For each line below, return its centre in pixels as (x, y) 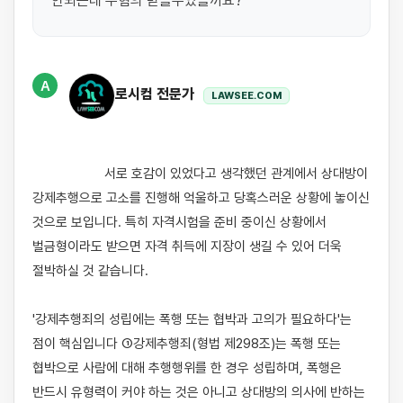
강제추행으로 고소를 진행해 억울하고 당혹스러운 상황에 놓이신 (201, 198)
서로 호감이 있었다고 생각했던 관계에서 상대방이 (68, 174)
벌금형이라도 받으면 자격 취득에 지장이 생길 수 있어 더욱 (187, 246)
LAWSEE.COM (246, 95)
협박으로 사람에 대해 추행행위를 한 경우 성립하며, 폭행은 (187, 368)
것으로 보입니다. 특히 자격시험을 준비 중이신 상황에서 (179, 222)
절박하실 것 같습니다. (90, 271)
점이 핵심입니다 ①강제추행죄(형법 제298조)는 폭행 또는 (187, 344)
